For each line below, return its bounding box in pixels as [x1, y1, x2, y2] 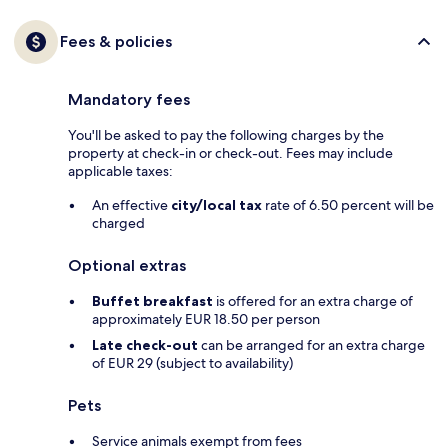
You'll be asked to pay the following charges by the [68, 125, 384, 144]
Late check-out [92, 335, 198, 354]
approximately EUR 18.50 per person [92, 309, 320, 328]
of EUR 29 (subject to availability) [92, 353, 293, 372]
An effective [92, 195, 171, 214]
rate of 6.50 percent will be [262, 195, 434, 214]
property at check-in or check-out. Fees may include [68, 143, 393, 162]
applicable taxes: [68, 161, 173, 180]
